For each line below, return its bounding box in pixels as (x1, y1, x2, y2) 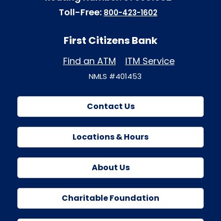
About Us (91, 162, 130, 174)
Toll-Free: (59, 6, 104, 19)
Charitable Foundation (62, 192, 159, 204)
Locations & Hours (73, 131, 148, 143)
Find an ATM (63, 55, 116, 68)
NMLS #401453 (88, 71, 142, 82)
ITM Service (125, 55, 175, 68)
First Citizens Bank (64, 34, 157, 48)
